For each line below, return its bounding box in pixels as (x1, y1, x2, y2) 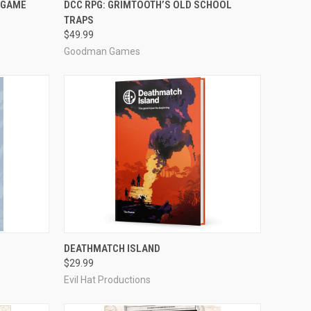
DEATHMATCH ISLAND (63, 242, 160, 255)
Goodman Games (63, 45, 140, 57)
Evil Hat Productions (63, 274, 151, 285)
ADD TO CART (136, 237, 189, 249)
